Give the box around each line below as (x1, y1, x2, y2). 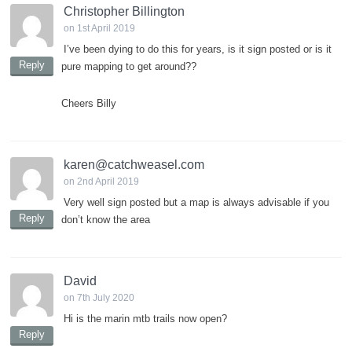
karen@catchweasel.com (64, 158, 204, 172)
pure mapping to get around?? (61, 60, 196, 73)
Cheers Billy (61, 97, 116, 110)
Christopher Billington (64, 5, 185, 19)
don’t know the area (61, 214, 150, 226)
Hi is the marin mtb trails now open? (64, 313, 227, 325)
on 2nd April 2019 (64, 176, 139, 188)
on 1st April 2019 (64, 23, 135, 35)
